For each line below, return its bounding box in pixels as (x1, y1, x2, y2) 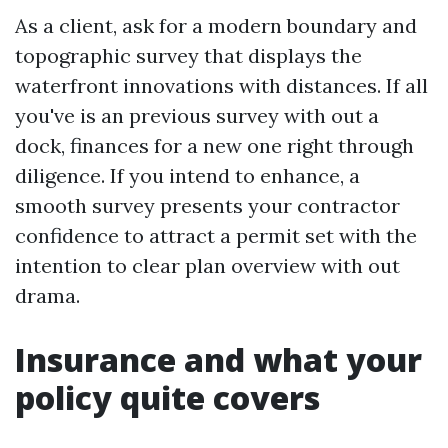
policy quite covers (15, 376, 320, 419)
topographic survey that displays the (15, 43, 362, 68)
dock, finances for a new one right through (15, 133, 414, 158)
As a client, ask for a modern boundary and (15, 13, 417, 38)
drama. (15, 283, 80, 308)
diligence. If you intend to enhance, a (15, 163, 360, 188)
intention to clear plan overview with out (15, 253, 400, 278)
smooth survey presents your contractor (15, 193, 400, 218)
